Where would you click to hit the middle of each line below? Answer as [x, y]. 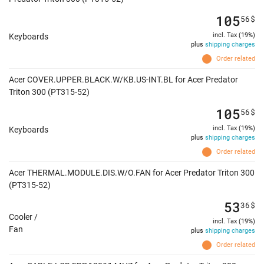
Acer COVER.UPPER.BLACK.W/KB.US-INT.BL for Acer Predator [123, 80]
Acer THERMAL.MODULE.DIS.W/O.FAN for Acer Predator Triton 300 [132, 173]
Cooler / [23, 217]
